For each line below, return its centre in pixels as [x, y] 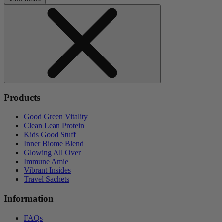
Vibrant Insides [47, 170]
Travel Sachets [47, 179]
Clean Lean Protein [54, 126]
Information [29, 198]
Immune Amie [46, 162]
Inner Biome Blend [54, 144]
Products [22, 98]
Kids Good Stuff [50, 135]
